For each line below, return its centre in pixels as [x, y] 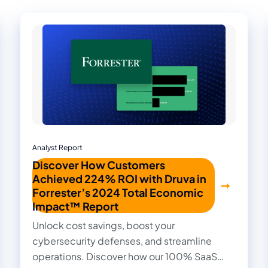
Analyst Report [57, 147]
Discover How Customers [99, 165]
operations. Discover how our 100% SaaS [125, 256]
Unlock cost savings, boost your [103, 225]
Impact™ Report [75, 206]
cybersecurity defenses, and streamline [122, 240]
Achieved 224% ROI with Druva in [119, 178]
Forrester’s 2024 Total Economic [118, 192]
